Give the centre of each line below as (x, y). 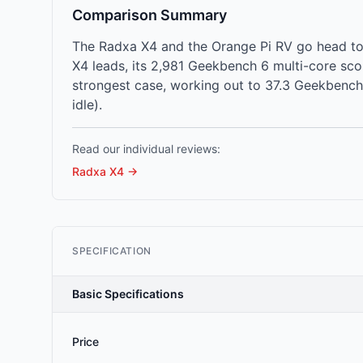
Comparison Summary (149, 15)
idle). (87, 105)
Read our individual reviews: (146, 149)
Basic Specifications (128, 294)
